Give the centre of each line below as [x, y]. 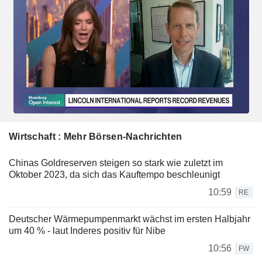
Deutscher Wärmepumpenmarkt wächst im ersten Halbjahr [130, 219]
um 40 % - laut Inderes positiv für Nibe [87, 230]
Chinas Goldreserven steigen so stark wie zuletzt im [116, 163]
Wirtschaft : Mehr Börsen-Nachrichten [96, 136]
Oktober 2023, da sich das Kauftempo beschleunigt [114, 174]
